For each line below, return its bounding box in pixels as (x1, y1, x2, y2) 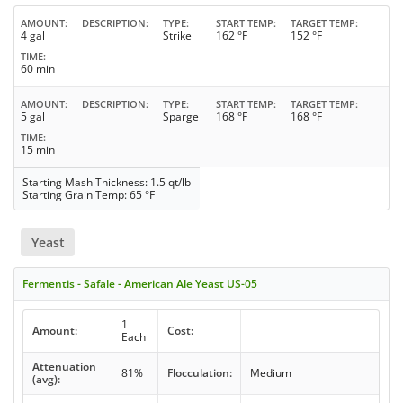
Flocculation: (166, 364, 232, 381)
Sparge (163, 109, 199, 125)
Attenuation (31, 358, 96, 374)
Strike (163, 28, 192, 44)
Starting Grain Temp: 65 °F (22, 187, 156, 203)
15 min (21, 142, 55, 158)
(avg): (31, 371, 60, 387)
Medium (249, 364, 291, 381)
